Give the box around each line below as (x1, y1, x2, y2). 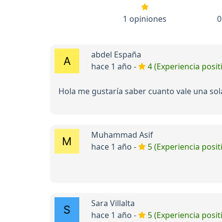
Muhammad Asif (91, 129, 153, 140)
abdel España (91, 49, 141, 60)
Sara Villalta (91, 197, 135, 209)
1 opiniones (123, 13, 166, 24)
